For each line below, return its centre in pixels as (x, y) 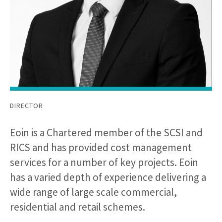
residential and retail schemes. (78, 207)
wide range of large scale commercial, (93, 192)
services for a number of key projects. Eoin (104, 163)
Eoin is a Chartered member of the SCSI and (106, 133)
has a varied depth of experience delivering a (108, 177)
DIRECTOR (27, 106)
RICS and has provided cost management (101, 148)
